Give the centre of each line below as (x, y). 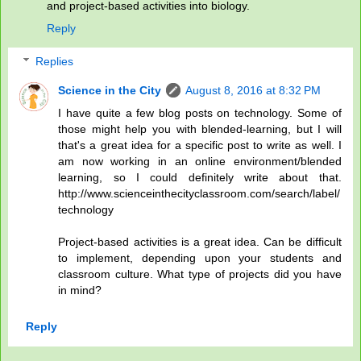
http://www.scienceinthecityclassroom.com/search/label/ (199, 194)
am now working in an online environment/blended (200, 162)
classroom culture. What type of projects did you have (200, 274)
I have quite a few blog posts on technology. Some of (200, 113)
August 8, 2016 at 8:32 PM (253, 91)
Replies (55, 62)
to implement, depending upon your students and (200, 258)
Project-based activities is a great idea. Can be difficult (200, 242)
